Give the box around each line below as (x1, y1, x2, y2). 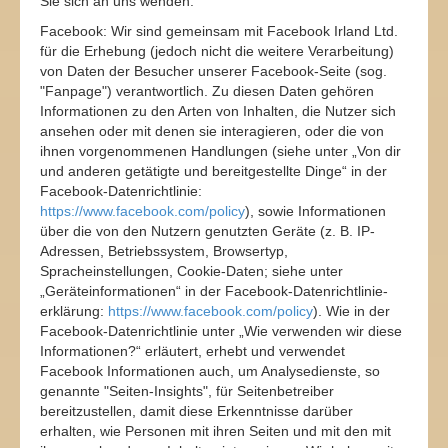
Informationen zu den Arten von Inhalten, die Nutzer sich (40, 103, 396, 119)
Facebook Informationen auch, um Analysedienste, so (40, 363, 380, 379)
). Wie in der (313, 303, 390, 319)
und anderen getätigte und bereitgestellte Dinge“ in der (40, 163, 387, 179)
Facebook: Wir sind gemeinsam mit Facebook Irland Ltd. (40, 23, 398, 39)
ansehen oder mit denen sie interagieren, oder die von (40, 123, 384, 139)
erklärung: (40, 303, 108, 319)
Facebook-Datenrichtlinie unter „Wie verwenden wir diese (40, 323, 402, 339)
